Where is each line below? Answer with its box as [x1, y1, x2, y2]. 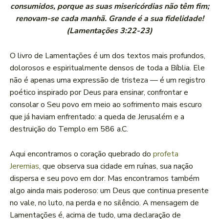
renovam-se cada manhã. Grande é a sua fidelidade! [15, 13, 204, 24]
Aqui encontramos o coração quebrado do [10, 149, 153, 160]
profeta [153, 149, 178, 160]
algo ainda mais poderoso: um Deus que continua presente [10, 185, 209, 197]
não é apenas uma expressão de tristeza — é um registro [10, 75, 205, 86]
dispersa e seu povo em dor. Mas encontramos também [10, 173, 199, 184]
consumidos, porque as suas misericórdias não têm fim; [10, 1, 209, 12]
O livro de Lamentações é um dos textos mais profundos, [10, 50, 205, 62]
